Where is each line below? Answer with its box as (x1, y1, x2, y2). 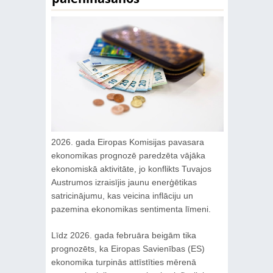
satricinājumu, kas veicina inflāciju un (51, 190, 193, 200)
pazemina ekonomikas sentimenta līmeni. (51, 204, 211, 214)
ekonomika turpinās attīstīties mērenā (51, 257, 196, 267)
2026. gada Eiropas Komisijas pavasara (51, 136, 204, 147)
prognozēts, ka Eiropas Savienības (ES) (51, 243, 205, 253)
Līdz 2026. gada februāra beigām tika (51, 230, 196, 240)
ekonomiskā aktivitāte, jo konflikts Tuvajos (51, 163, 211, 174)
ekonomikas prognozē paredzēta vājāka (51, 150, 205, 160)
